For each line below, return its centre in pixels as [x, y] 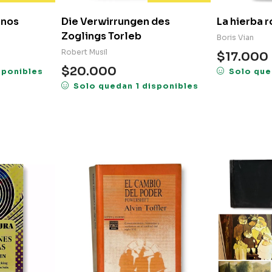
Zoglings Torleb [101, 36]
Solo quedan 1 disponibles [136, 87]
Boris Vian [235, 38]
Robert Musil [84, 52]
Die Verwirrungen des [116, 22]
